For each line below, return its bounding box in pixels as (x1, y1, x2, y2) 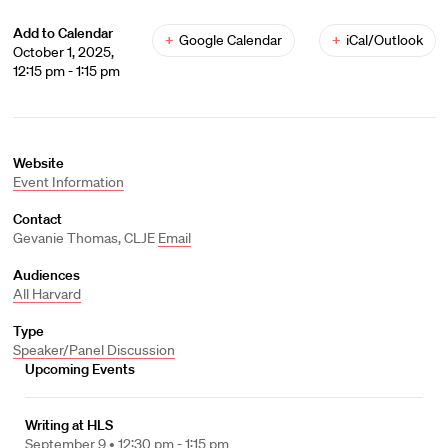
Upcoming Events (25, 360, 135, 378)
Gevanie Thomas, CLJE (12, 229, 158, 247)
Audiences (12, 266, 80, 284)
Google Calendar (178, 31, 282, 49)
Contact (12, 210, 62, 228)
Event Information (12, 173, 124, 191)
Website (12, 154, 64, 172)
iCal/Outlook (345, 31, 423, 49)
